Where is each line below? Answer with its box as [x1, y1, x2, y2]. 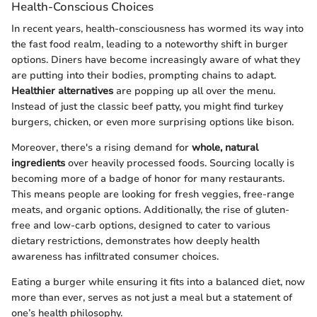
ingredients [11, 156, 65, 171]
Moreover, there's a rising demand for [11, 141, 192, 155]
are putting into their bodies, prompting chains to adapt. [11, 69, 276, 83]
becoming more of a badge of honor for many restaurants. [11, 172, 284, 186]
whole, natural [192, 141, 258, 155]
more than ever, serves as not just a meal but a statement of [11, 291, 292, 305]
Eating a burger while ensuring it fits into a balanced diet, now [11, 275, 305, 289]
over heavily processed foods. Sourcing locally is [65, 156, 294, 171]
